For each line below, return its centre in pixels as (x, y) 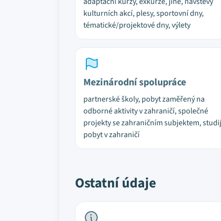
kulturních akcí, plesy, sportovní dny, (144, 13)
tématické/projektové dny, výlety (137, 25)
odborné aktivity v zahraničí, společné (146, 111)
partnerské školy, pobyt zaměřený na (144, 99)
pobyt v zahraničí (111, 135)
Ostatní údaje (116, 183)
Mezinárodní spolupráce (135, 82)
